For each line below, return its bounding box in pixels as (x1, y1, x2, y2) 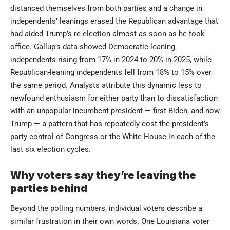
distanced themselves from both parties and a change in (10, 3, 202, 13)
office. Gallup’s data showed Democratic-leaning (10, 42, 175, 51)
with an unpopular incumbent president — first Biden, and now (10, 106, 220, 116)
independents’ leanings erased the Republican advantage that (10, 16, 218, 26)
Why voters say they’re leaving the (10, 168, 196, 181)
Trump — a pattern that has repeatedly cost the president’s (10, 119, 209, 128)
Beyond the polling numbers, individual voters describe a (10, 204, 202, 214)
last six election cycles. (10, 144, 91, 154)
